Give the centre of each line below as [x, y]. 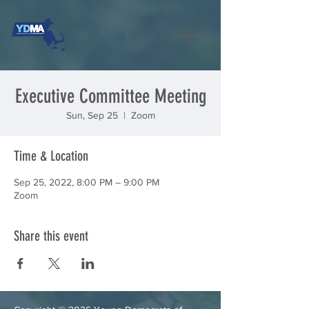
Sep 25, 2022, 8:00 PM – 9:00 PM [87, 182]
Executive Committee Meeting [110, 96]
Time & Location [51, 156]
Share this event [51, 236]
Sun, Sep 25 [92, 115]
